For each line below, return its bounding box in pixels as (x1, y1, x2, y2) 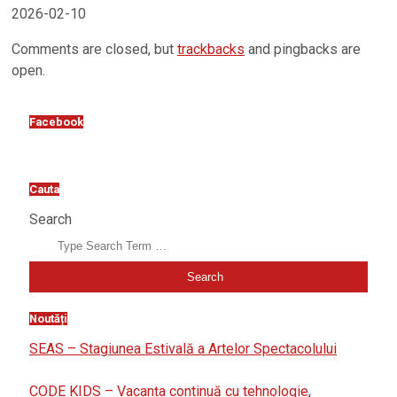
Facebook (29, 115, 83, 129)
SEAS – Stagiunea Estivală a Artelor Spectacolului (29, 339, 337, 357)
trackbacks (177, 41, 245, 58)
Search (29, 210, 72, 228)
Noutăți (29, 311, 67, 325)
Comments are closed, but (12, 41, 177, 58)
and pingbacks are (245, 41, 361, 58)
